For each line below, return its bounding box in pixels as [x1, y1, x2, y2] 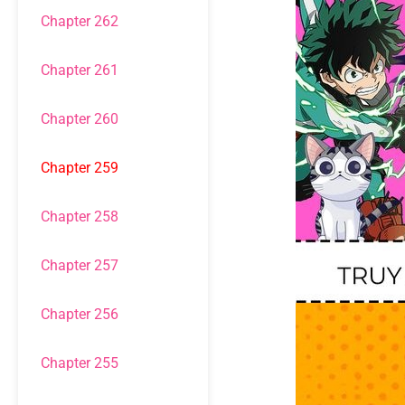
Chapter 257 [41, 257, 118, 274]
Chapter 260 [41, 110, 118, 127]
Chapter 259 [41, 159, 118, 176]
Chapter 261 [41, 61, 118, 79]
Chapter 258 [41, 208, 118, 225]
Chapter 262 [41, 13, 118, 30]
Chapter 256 [41, 306, 118, 323]
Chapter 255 [41, 354, 118, 372]
